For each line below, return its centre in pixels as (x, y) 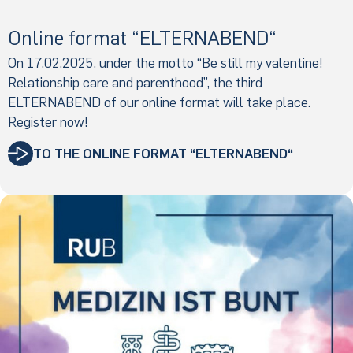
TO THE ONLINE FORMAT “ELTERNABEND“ (163, 153)
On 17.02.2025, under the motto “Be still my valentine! (165, 63)
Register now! (48, 122)
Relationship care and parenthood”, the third (135, 82)
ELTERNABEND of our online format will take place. (159, 102)
